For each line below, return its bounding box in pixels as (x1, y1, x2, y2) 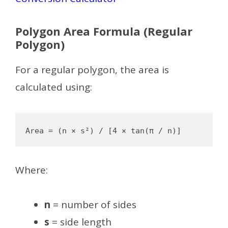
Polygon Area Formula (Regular (15, 23, 192, 39)
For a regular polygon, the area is (15, 63, 169, 77)
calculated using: (15, 80, 92, 94)
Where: (15, 163, 48, 177)
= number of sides (50, 198, 136, 212)
